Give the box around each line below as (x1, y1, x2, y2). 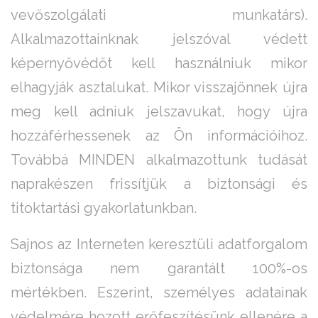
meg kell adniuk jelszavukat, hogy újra (11, 103, 307, 121)
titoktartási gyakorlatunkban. (11, 199, 197, 217)
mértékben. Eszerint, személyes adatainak (11, 284, 307, 302)
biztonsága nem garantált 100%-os (11, 260, 307, 278)
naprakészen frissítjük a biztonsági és (11, 175, 307, 193)
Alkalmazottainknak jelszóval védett (11, 31, 307, 48)
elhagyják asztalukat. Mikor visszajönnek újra (11, 79, 307, 97)
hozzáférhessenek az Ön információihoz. (11, 127, 307, 145)
